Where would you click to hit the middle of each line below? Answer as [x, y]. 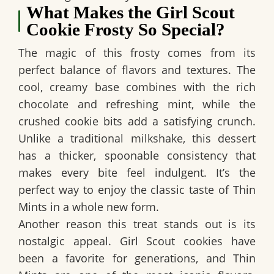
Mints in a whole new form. [89, 207]
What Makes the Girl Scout [131, 13]
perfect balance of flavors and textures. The [137, 70]
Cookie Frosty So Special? [126, 30]
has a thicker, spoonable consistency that [137, 156]
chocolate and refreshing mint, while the [137, 104]
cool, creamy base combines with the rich [137, 87]
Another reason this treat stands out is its [137, 224]
